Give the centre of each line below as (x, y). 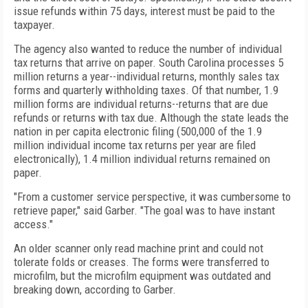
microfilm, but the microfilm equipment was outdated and (142, 276)
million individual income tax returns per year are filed (135, 145)
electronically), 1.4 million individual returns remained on (142, 159)
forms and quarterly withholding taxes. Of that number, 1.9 (146, 90)
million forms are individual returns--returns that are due (141, 104)
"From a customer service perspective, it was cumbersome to (152, 197)
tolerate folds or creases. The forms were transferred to (142, 262)
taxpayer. (34, 25)
